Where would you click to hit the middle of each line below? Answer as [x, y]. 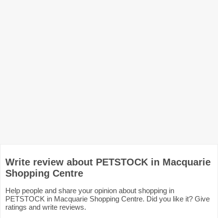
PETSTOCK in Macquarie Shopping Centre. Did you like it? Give [108, 199]
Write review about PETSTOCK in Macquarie [108, 162]
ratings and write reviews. [46, 207]
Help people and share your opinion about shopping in [90, 191]
